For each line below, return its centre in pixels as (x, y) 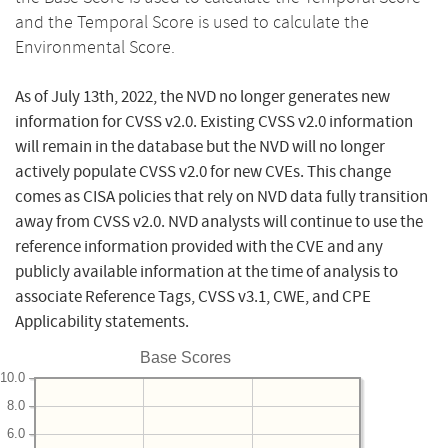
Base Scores (185, 357)
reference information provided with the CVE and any (199, 246)
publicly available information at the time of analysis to (206, 271)
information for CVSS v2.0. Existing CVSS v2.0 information (214, 121)
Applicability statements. (102, 321)
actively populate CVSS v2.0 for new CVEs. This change (203, 171)
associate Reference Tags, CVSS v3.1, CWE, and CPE (193, 296)
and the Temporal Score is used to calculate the (192, 21)
